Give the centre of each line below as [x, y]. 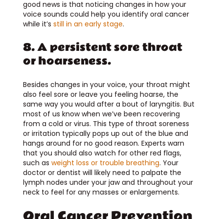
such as [37, 163]
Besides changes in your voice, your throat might [106, 84]
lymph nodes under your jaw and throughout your [108, 182]
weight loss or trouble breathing [105, 163]
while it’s [38, 24]
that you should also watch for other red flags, [102, 153]
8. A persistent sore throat [102, 47]
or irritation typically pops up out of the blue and [105, 133]
